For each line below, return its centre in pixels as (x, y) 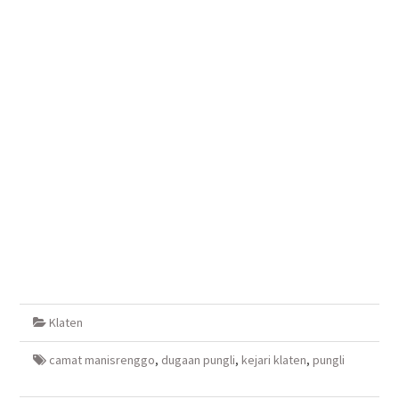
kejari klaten (273, 359)
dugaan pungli (198, 359)
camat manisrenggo (102, 359)
